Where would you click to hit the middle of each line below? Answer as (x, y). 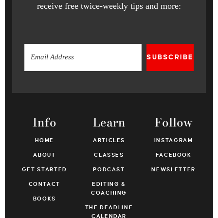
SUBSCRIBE (170, 57)
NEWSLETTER (173, 169)
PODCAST (109, 169)
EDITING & (109, 184)
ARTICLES (109, 140)
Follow (173, 122)
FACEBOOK (173, 154)
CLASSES (109, 154)
